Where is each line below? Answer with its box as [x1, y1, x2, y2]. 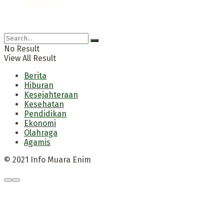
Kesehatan [24, 99, 64, 109]
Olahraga [24, 127, 57, 137]
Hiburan [24, 80, 53, 90]
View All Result [4, 53, 56, 63]
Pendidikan [24, 108, 66, 118]
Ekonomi [24, 118, 56, 128]
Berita [24, 70, 46, 80]
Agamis [24, 137, 50, 147]
